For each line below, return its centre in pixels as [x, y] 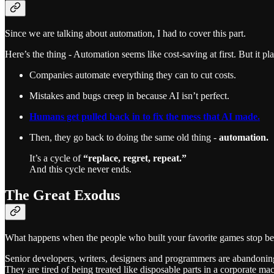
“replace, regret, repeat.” [135, 158]
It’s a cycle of [56, 158]
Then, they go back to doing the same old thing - [124, 138]
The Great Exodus [62, 195]
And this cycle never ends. [80, 169]
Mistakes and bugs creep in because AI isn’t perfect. [129, 96]
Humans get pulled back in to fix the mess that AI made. [145, 117]
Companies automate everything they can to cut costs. [133, 75]
